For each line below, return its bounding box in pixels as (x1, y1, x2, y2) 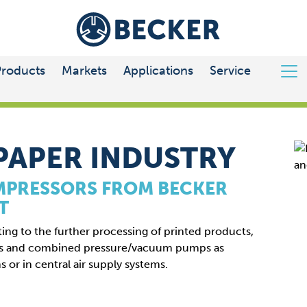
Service (210, 63, 251, 79)
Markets (62, 63, 107, 79)
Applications (123, 63, 193, 79)
